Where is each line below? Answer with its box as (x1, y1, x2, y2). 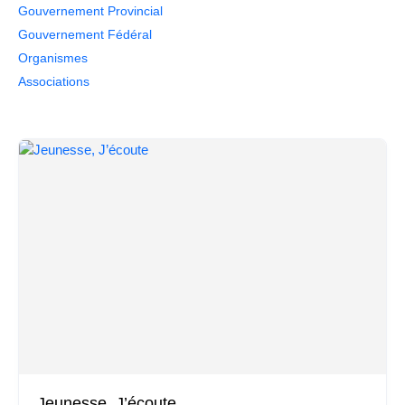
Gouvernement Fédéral (18, 27, 152, 42)
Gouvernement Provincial (18, 4, 163, 18)
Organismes (18, 51, 88, 65)
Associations (18, 74, 89, 89)
